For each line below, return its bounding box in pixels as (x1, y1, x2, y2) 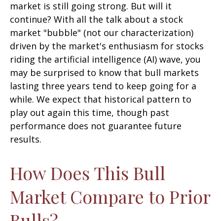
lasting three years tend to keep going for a (10, 80, 196, 92)
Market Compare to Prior (10, 184, 210, 208)
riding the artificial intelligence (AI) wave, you (10, 53, 201, 65)
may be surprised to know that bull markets (10, 67, 199, 78)
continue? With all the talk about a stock (10, 13, 183, 25)
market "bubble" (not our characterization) (10, 27, 193, 38)
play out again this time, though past (10, 107, 169, 118)
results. (10, 133, 41, 145)
